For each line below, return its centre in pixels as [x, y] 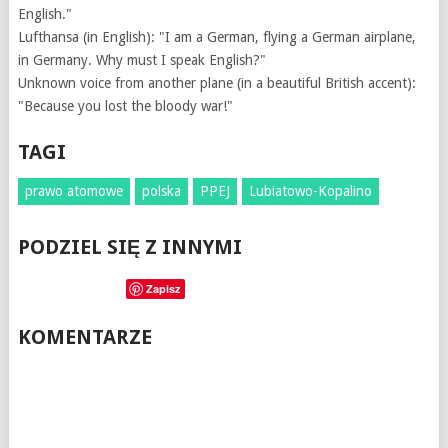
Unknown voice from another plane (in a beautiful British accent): [216, 83]
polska [161, 191]
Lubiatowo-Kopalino [310, 191]
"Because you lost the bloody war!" [125, 106]
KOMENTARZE [84, 337]
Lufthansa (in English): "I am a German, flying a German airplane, [216, 37]
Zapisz [163, 289]
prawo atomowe [73, 191]
